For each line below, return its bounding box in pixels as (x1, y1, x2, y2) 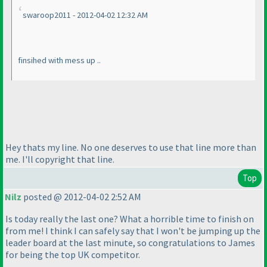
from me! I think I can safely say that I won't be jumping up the (5, 225, 260, 237)
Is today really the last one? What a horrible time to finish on (5, 213, 254, 225)
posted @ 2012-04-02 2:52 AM (21, 191, 141, 203)
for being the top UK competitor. (5, 249, 140, 261)
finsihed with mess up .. (18, 55, 101, 66)
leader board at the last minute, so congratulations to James (5, 237, 255, 249)
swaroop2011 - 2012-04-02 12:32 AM (23, 10, 148, 21)
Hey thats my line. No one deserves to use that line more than (5, 141, 256, 153)
